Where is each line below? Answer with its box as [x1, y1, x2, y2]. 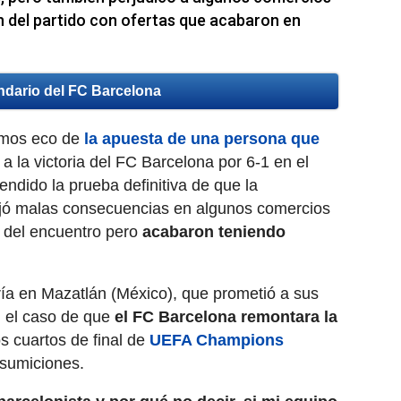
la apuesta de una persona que [84, 130, 320, 149]
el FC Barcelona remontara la [115, 308, 337, 327]
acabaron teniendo [142, 223, 286, 242]
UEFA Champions [149, 331, 284, 350]
